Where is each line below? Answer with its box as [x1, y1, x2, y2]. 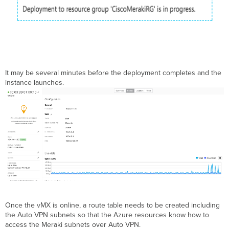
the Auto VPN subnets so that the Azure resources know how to [5, 211, 210, 220]
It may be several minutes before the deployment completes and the [5, 68, 222, 78]
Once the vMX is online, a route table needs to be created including [5, 201, 220, 210]
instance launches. [5, 78, 68, 87]
